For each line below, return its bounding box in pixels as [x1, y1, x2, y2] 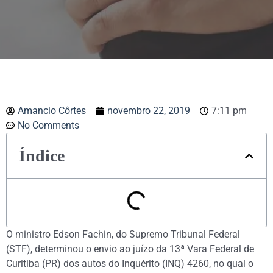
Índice [19, 146, 65, 165]
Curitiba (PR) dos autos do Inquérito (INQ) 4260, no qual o [6, 258, 253, 269]
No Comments [18, 119, 79, 131]
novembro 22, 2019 [107, 105, 190, 116]
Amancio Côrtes [18, 105, 86, 116]
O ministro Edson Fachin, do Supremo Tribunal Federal [6, 229, 240, 240]
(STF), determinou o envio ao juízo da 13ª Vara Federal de [6, 243, 254, 255]
